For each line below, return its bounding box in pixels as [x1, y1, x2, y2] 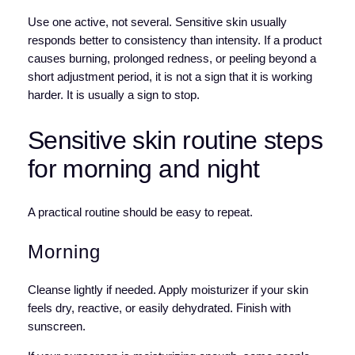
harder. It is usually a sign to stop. [27, 89, 200, 102]
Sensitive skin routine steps [27, 125, 323, 155]
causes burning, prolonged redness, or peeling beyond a [27, 52, 316, 66]
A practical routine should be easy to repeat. [27, 206, 253, 219]
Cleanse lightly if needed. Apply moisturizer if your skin [27, 284, 308, 297]
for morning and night [27, 154, 260, 183]
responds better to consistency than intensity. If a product [27, 34, 322, 48]
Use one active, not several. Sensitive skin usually [27, 16, 287, 29]
